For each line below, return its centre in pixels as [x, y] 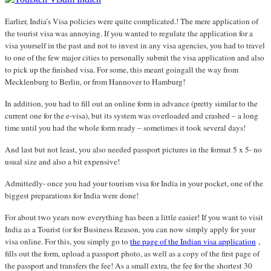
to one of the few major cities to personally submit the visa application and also [135, 57]
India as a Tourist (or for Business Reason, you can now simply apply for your [130, 229]
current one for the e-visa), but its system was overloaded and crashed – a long [132, 115]
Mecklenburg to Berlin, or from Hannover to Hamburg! [95, 81]
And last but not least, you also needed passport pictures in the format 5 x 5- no [133, 149]
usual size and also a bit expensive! [62, 161]
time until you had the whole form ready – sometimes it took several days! [125, 127]
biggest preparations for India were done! [72, 195]
